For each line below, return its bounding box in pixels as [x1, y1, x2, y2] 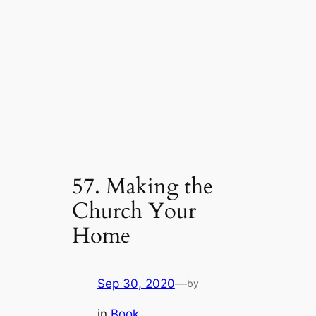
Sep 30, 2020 [97, 276, 175, 291]
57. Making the [72, 171, 214, 201]
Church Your [72, 195, 197, 226]
